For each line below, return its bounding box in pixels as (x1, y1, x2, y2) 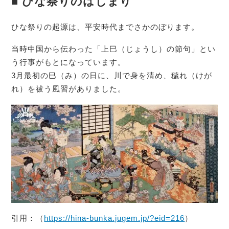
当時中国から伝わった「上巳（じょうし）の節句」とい (11, 44, 216, 53)
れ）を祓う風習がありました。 (11, 84, 126, 93)
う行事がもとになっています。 (11, 57, 126, 66)
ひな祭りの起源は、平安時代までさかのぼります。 (11, 22, 200, 32)
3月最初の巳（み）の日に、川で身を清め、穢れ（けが (11, 71, 213, 80)
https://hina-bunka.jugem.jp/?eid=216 (44, 214, 185, 223)
